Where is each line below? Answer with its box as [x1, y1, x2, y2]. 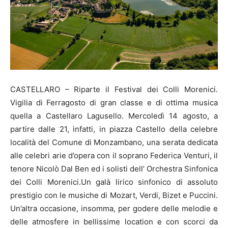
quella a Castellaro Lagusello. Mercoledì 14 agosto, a [10, 111, 218, 121]
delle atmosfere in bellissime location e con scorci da [10, 217, 218, 227]
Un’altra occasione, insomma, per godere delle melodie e [10, 204, 218, 214]
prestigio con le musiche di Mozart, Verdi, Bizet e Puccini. [10, 190, 218, 201]
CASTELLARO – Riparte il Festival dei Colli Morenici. [10, 84, 218, 95]
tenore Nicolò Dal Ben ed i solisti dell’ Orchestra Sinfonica [10, 164, 218, 174]
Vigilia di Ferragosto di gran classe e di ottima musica [10, 98, 218, 108]
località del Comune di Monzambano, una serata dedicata [10, 137, 218, 148]
